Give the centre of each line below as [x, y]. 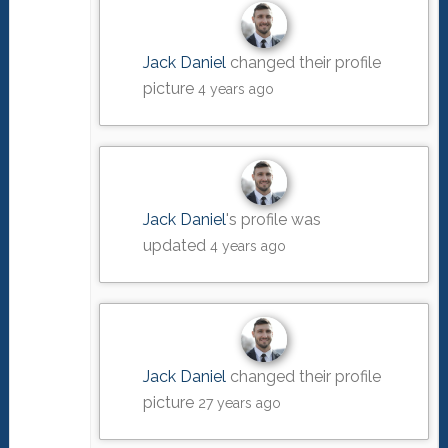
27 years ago [240, 403]
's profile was [274, 219]
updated [177, 245]
